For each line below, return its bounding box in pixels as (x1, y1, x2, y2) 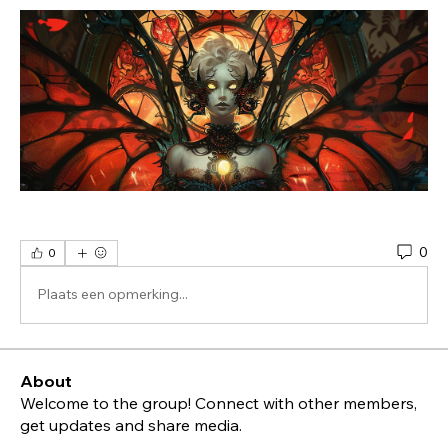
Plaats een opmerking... (37, 285, 188, 304)
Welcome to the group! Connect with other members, (20, 392, 417, 413)
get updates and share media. (20, 414, 242, 435)
